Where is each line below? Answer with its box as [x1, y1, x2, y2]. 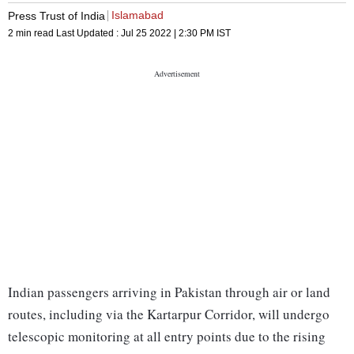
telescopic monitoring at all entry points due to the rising [8, 327, 326, 346]
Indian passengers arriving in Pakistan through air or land [8, 283, 330, 302]
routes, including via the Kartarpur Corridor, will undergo [8, 305, 330, 324]
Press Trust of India [8, 9, 105, 22]
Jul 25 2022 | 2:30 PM [121, 28, 214, 40]
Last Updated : [56, 28, 121, 40]
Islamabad [111, 9, 164, 22]
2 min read [8, 28, 56, 40]
